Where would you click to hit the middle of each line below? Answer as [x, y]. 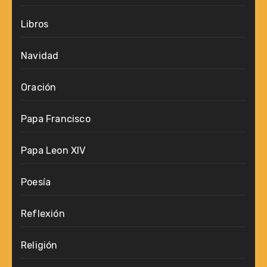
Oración [39, 87]
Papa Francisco [56, 119]
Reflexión [43, 214]
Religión [39, 245]
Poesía [36, 182]
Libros [35, 24]
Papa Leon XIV [53, 150]
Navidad [40, 56]
